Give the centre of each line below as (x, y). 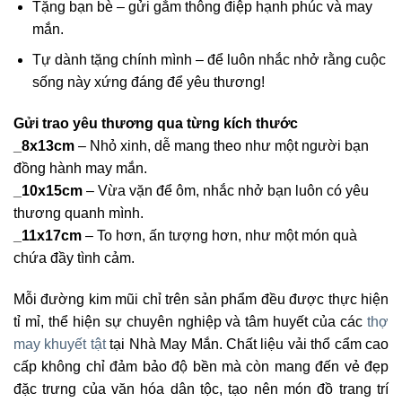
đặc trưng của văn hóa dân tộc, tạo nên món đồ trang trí (201, 389)
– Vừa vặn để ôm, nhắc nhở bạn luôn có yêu (226, 191)
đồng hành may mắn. (80, 169)
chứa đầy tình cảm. (74, 258)
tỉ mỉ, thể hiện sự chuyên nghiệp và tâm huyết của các (190, 321)
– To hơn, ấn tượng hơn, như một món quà (219, 236)
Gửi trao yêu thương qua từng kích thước (156, 124)
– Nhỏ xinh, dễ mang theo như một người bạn (222, 146)
